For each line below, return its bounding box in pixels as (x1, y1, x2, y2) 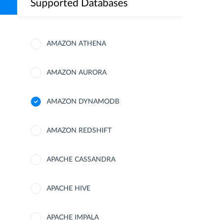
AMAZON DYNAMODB (47, 98, 119, 105)
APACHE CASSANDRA (47, 156, 115, 163)
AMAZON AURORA (47, 69, 107, 76)
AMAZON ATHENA (47, 40, 106, 47)
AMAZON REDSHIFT (47, 127, 111, 134)
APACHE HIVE (47, 185, 90, 192)
